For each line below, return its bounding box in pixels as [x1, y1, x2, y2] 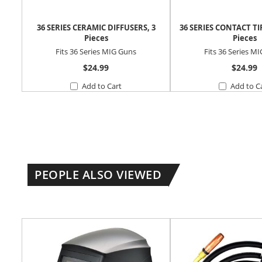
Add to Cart [82, 80, 122, 91]
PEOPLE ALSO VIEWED [35, 166, 161, 182]
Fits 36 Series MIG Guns [56, 46, 136, 57]
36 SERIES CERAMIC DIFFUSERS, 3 [36, 22, 156, 33]
